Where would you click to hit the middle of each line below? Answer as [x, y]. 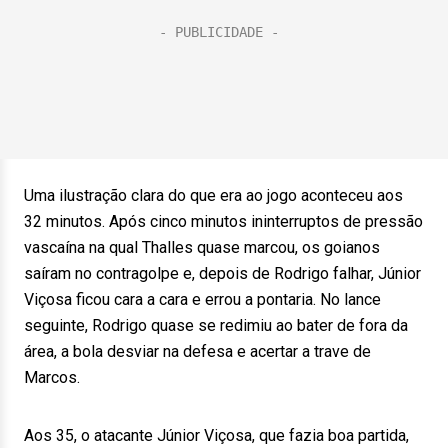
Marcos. [52, 377]
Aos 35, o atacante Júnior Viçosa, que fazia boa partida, [216, 435]
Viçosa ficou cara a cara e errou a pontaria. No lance [202, 299]
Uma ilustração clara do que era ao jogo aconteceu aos [213, 195]
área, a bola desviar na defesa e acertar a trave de [197, 351]
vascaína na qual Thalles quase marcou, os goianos [202, 247]
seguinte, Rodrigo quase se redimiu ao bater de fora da [216, 325]
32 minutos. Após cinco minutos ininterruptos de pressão [223, 221]
